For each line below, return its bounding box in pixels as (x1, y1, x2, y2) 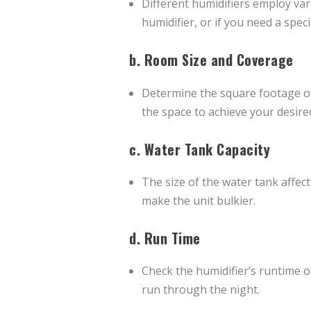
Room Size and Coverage (144, 49, 294, 71)
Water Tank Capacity (144, 138, 270, 160)
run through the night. (142, 282, 260, 298)
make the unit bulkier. (142, 193, 256, 208)
